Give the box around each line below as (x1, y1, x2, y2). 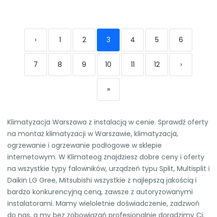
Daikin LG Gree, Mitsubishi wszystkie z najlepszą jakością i (7, 175, 197, 186)
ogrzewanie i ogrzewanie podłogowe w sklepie (7, 140, 162, 151)
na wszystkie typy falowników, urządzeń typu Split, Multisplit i (7, 164, 210, 174)
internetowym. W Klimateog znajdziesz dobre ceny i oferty (7, 152, 204, 162)
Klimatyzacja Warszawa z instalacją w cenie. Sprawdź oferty (7, 117, 208, 127)
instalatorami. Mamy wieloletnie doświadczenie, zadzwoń (7, 199, 200, 209)
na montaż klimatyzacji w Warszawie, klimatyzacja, (7, 129, 178, 139)
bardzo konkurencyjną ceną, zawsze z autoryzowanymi (7, 187, 193, 197)
